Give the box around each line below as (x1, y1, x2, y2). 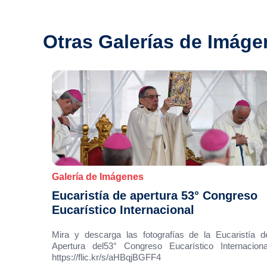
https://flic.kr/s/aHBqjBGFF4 (52, 252, 166, 262)
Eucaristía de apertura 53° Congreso (52, 189, 257, 202)
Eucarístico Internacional (52, 203, 194, 216)
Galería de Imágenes (52, 172, 144, 182)
